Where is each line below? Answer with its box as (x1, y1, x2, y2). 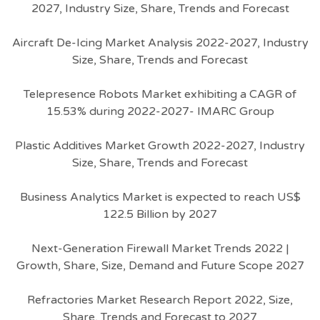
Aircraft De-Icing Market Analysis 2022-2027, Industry (11, 36, 309, 50)
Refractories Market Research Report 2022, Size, (27, 293, 293, 307)
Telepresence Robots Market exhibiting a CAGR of (24, 87, 296, 101)
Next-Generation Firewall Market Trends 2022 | (31, 241, 289, 256)
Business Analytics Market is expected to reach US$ (19, 190, 301, 204)
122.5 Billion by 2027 (103, 207, 217, 221)
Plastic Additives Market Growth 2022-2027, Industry (15, 139, 305, 153)
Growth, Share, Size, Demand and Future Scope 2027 (16, 259, 304, 273)
